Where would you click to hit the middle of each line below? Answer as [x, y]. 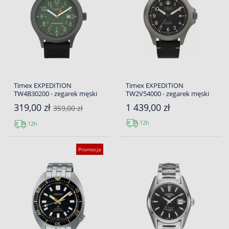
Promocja [90, 150]
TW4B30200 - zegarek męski [55, 94]
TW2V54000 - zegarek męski [167, 94]
